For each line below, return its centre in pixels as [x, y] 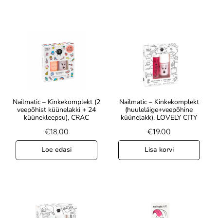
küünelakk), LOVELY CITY [159, 118]
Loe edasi [57, 150]
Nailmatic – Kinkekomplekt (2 [57, 102]
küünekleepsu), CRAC [57, 118]
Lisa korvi [159, 150]
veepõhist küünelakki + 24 [57, 110]
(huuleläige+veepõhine [159, 110]
